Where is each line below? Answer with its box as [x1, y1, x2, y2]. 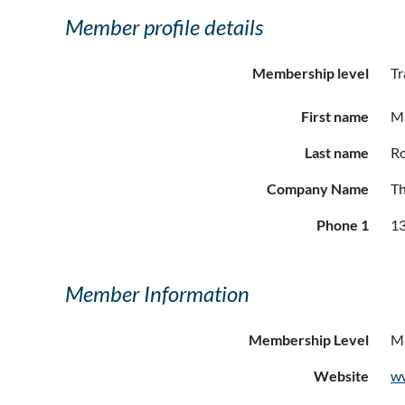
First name [301, 108, 369, 126]
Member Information [65, 280, 250, 307]
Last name [305, 144, 369, 162]
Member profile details [65, 14, 263, 41]
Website [314, 367, 369, 385]
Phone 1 [316, 216, 369, 234]
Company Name [267, 180, 369, 198]
